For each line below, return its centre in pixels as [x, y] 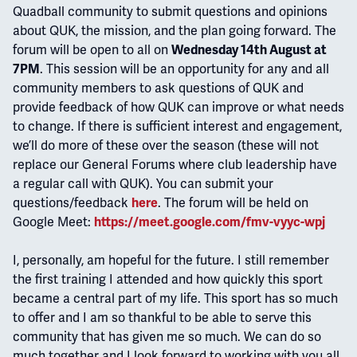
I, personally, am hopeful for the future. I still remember [171, 260]
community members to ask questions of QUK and [158, 88]
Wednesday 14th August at [249, 50]
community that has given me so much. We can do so [167, 336]
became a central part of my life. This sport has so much [175, 298]
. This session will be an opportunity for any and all [184, 69]
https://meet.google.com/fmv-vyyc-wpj [210, 222]
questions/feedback [72, 202]
